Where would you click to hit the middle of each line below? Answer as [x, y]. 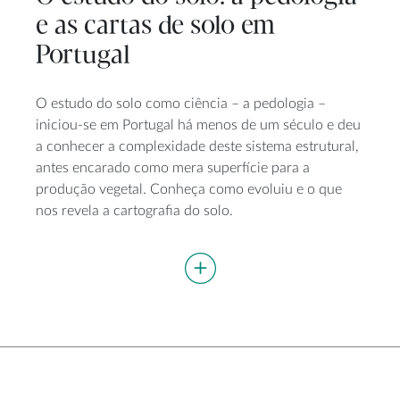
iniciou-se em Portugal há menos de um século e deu [198, 125]
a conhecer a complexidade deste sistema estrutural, [197, 147]
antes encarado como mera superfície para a [173, 168]
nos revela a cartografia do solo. [134, 211]
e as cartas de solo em [155, 26]
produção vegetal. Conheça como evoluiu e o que [189, 190]
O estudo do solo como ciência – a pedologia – [181, 104]
